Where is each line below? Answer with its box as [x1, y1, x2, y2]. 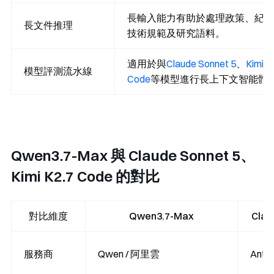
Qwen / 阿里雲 [98, 248, 160, 261]
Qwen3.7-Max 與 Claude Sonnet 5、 [11, 146, 255, 165]
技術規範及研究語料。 [127, 27, 225, 40]
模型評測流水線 [24, 65, 92, 78]
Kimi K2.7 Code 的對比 [11, 167, 160, 186]
